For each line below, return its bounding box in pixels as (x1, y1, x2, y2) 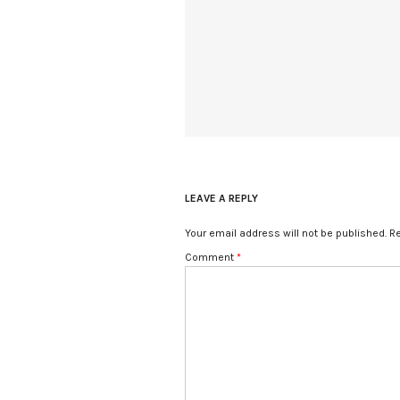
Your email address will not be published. (185, 226, 387, 239)
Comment (185, 250, 237, 263)
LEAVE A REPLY (185, 191, 258, 204)
